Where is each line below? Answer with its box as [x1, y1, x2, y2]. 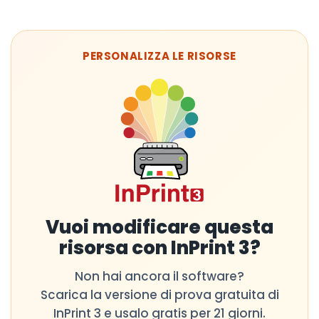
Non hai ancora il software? [75, 267, 244, 285]
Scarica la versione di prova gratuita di [40, 286, 279, 303]
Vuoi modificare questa [46, 214, 273, 240]
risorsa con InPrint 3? [58, 234, 261, 261]
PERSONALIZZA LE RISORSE [83, 48, 236, 63]
